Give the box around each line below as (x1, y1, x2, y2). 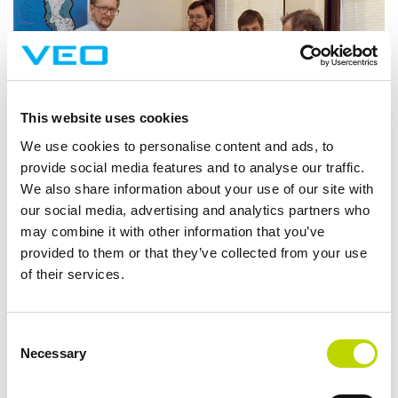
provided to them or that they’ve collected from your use (20, 244, 367, 260)
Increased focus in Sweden (49, 371, 198, 389)
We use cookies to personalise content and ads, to (20, 138, 334, 154)
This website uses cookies (20, 110, 189, 125)
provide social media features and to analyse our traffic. (20, 159, 365, 175)
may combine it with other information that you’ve (20, 223, 325, 239)
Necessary (20, 345, 86, 361)
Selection (6, 348, 60, 364)
